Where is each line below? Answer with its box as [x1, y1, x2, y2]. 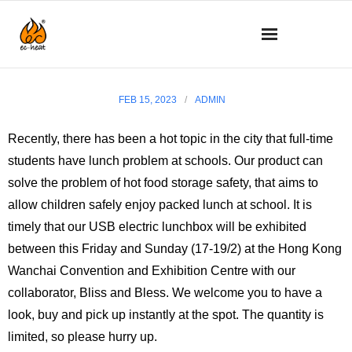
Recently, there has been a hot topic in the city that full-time [8, 132, 333, 145]
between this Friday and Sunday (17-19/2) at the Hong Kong [8, 242, 342, 255]
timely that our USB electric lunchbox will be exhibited [8, 220, 306, 233]
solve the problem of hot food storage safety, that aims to [8, 176, 318, 189]
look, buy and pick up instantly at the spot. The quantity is [8, 308, 324, 321]
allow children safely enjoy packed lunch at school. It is [8, 198, 312, 211]
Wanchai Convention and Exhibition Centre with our [8, 264, 295, 277]
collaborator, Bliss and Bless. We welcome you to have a [8, 286, 322, 299]
